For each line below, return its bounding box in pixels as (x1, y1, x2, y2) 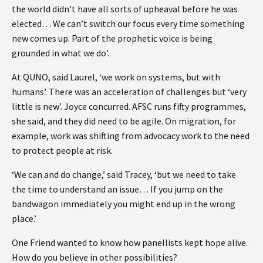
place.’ (12, 212, 36, 224)
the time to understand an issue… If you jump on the (12, 183, 223, 195)
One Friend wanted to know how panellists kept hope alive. (12, 236, 248, 248)
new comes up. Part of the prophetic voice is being (12, 32, 213, 44)
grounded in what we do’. (12, 46, 109, 59)
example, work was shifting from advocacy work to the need (12, 129, 249, 141)
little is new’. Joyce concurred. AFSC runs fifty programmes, (12, 100, 246, 112)
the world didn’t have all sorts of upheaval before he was (12, 2, 238, 15)
